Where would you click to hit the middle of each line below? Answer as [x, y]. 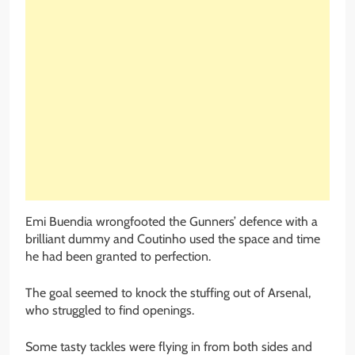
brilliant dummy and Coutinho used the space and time [173, 239]
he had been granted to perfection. [118, 257]
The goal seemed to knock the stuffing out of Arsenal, [168, 293]
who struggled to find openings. [110, 311]
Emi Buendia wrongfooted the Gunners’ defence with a [172, 222]
